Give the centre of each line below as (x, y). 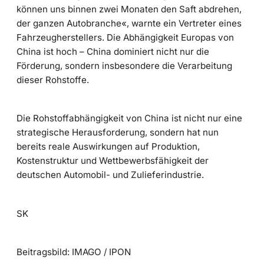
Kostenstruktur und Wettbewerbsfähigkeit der (113, 161)
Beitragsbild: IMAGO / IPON (74, 252)
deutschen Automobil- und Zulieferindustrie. (110, 175)
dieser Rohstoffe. (53, 80)
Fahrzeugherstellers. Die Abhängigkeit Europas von (125, 37)
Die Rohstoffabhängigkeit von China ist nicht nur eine (129, 118)
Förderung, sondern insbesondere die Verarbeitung (124, 65)
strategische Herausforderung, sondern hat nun (118, 133)
